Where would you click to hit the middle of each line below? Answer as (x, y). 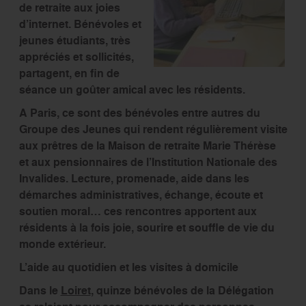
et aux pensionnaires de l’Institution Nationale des (148, 163)
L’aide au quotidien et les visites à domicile (128, 268)
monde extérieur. (62, 245)
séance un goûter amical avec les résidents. (132, 90)
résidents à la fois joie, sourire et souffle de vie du (147, 228)
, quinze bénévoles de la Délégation (182, 291)
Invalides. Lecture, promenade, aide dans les (134, 179)
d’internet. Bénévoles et (80, 25)
